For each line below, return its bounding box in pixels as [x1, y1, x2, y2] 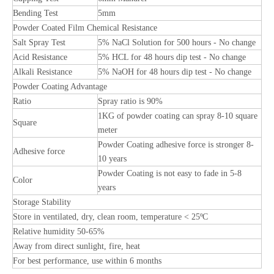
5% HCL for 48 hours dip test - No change [98, 53, 246, 62]
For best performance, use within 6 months [13, 256, 161, 265]
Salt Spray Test [13, 38, 65, 47]
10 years [98, 154, 127, 163]
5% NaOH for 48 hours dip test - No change [98, 67, 251, 76]
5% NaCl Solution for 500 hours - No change [98, 38, 256, 47]
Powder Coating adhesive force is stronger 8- [98, 140, 254, 149]
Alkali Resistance [13, 67, 72, 76]
